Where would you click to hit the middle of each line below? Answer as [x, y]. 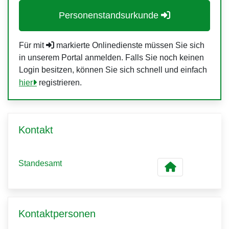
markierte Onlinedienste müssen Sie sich [129, 45]
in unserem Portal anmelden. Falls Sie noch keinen [111, 58]
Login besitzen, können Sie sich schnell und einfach [113, 70]
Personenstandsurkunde [109, 15]
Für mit [32, 45]
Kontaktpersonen [57, 214]
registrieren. [59, 83]
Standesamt [40, 163]
